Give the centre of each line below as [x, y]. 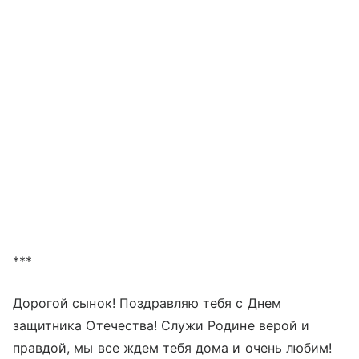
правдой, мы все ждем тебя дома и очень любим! [173, 348]
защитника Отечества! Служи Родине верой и [161, 326]
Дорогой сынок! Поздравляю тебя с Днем [147, 303]
